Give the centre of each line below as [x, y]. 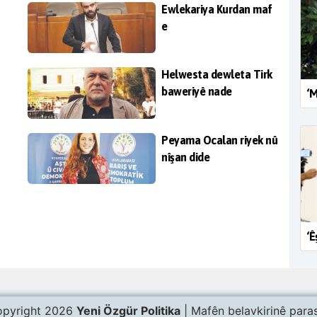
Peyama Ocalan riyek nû [219, 140]
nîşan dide [185, 157]
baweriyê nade [197, 92]
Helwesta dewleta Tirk [217, 75]
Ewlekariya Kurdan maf [217, 9]
